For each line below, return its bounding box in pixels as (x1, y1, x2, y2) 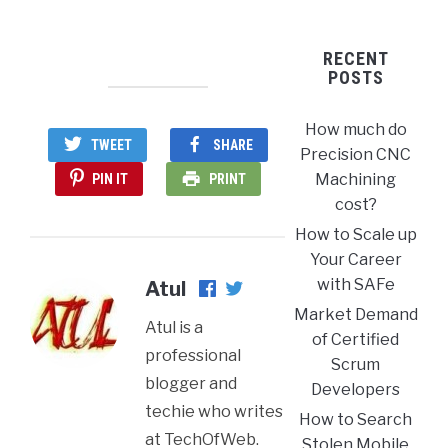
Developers (311, 380, 401, 399)
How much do (304, 120, 407, 139)
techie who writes (145, 402, 283, 421)
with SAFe (316, 275, 395, 294)
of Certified (312, 330, 400, 349)
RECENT (322, 48, 389, 69)
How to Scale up (294, 225, 417, 244)
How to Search (299, 410, 413, 429)
